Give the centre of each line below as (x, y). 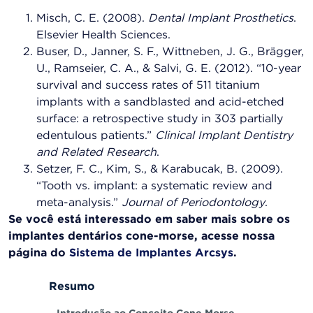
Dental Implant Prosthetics (221, 19)
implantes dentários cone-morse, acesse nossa (141, 237)
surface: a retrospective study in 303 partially (160, 119)
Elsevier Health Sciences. (103, 36)
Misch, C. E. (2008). (92, 19)
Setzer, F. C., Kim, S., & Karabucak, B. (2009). (160, 170)
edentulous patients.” (96, 136)
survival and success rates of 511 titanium (148, 86)
